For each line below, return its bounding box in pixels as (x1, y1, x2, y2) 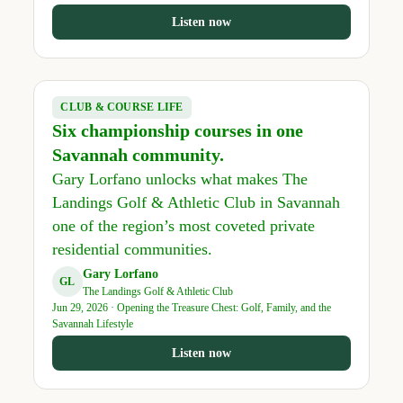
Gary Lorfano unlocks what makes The (51, 170, 308, 189)
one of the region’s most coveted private (51, 217, 315, 236)
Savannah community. (51, 145, 224, 166)
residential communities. (51, 240, 212, 259)
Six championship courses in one (51, 121, 303, 141)
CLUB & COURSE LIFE (60, 102, 184, 113)
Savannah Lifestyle (51, 317, 133, 330)
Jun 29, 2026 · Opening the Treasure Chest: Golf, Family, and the (51, 300, 331, 314)
